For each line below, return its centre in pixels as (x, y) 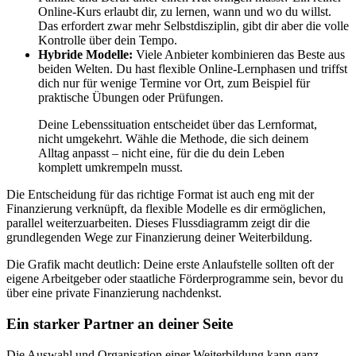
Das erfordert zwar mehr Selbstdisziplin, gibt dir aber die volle (193, 26)
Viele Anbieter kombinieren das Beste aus (239, 55)
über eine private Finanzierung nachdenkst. (114, 293)
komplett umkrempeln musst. (110, 168)
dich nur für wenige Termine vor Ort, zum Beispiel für (174, 83)
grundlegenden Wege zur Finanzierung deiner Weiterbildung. (159, 238)
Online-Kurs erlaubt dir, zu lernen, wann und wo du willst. (185, 12)
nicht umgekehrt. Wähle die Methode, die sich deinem (173, 139)
